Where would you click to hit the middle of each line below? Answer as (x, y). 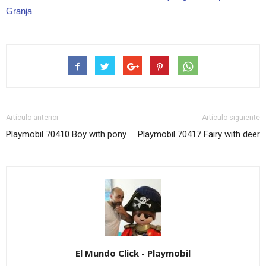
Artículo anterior (32, 118)
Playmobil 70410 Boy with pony (66, 134)
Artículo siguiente (231, 118)
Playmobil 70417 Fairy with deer (199, 134)
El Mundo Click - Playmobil (133, 253)
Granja (19, 11)
